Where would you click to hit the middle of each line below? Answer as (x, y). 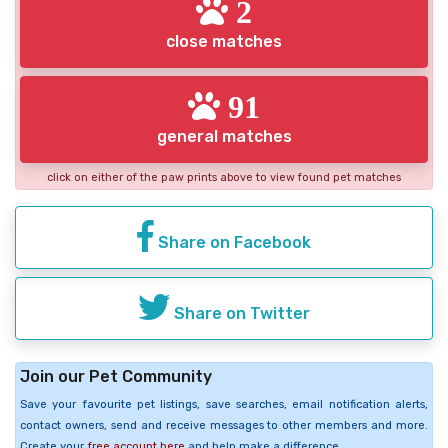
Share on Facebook (232, 242)
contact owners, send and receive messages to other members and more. (224, 425)
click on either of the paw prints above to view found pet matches (224, 177)
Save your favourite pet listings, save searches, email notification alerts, (224, 404)
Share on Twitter (240, 313)
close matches (224, 41)
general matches (224, 136)
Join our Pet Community (116, 376)
